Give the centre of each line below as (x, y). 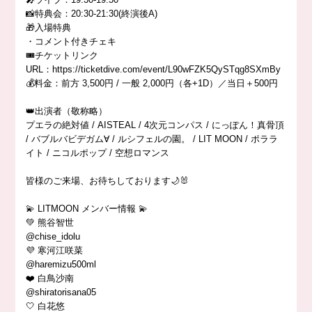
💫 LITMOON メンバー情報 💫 (87, 209)
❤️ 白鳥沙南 (50, 278)
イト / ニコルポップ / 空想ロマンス (98, 153)
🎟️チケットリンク (62, 55)
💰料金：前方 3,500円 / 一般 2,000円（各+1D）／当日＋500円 (152, 83)
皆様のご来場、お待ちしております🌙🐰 (108, 181)
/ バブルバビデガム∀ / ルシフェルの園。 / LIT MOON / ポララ (152, 139)
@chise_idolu (53, 236)
